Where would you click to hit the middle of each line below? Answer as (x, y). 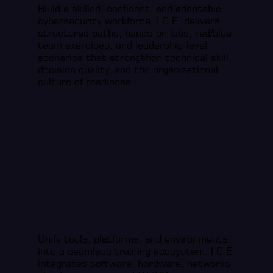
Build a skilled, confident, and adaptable (130, 8)
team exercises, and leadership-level (123, 45)
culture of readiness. (86, 81)
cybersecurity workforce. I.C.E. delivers (129, 20)
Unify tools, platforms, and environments (133, 239)
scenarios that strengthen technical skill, (135, 57)
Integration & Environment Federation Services (115, 169)
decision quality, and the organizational (128, 69)
